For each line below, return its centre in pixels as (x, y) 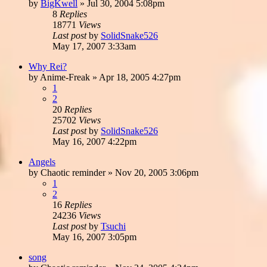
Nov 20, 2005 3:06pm (157, 172)
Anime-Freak (65, 77)
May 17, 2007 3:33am (94, 46)
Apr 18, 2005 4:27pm (140, 77)
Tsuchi (113, 226)
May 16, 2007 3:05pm (94, 237)
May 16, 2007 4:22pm (94, 141)
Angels (42, 162)
